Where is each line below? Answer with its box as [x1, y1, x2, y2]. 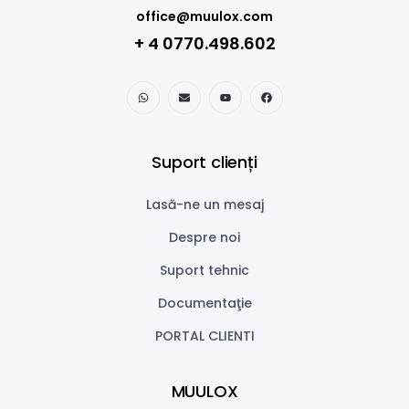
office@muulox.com [136, 7, 273, 26]
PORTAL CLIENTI [154, 327, 255, 346]
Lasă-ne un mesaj [145, 195, 264, 215]
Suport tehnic [160, 261, 249, 280]
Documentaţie [157, 294, 252, 313]
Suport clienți [152, 151, 257, 174]
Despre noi [169, 228, 240, 247]
